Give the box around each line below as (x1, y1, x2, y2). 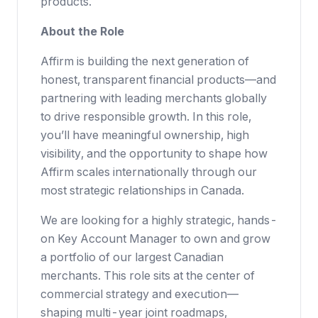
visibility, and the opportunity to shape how (40, 146, 268, 160)
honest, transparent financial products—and (40, 72, 276, 87)
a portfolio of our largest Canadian (40, 250, 224, 264)
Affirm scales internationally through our (40, 165, 257, 179)
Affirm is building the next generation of (40, 54, 249, 68)
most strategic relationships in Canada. (40, 183, 244, 197)
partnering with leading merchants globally (40, 91, 267, 105)
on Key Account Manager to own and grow (40, 231, 270, 246)
